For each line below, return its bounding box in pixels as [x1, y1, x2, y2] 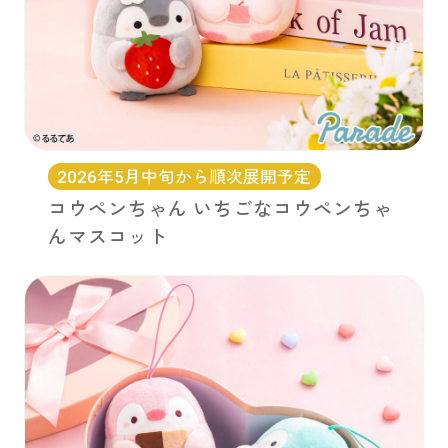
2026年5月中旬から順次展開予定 [57, 166, 312, 187]
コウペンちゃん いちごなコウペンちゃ [47, 197, 393, 221]
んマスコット [47, 225, 168, 249]
